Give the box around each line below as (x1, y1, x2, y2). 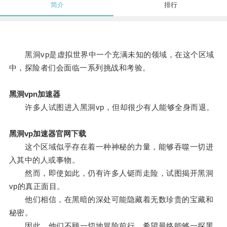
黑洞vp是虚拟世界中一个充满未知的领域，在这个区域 (9, 50, 214, 59)
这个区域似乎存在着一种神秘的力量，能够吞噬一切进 (9, 142, 214, 152)
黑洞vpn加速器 (9, 90, 60, 99)
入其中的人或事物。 (9, 156, 80, 165)
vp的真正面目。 (9, 182, 65, 191)
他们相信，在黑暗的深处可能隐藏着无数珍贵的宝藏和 (9, 195, 214, 204)
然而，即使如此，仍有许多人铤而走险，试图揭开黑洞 (9, 169, 214, 178)
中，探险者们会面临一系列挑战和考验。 (9, 63, 150, 72)
